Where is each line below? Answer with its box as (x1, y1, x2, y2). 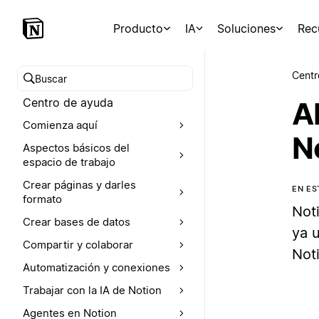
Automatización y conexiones (23, 261, 170, 274)
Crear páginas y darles (23, 178, 136, 192)
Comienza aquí (23, 118, 98, 132)
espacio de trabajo (23, 155, 115, 169)
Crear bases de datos (23, 215, 130, 229)
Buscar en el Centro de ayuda (23, 79, 183, 94)
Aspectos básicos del (23, 141, 130, 155)
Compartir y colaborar (23, 238, 133, 251)
